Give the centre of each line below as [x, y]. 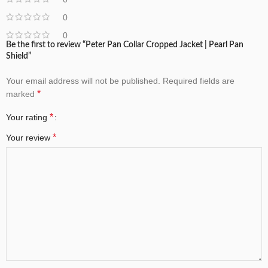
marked [22, 94]
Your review [29, 138]
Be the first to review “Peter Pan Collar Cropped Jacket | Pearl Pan [125, 45]
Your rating [28, 118]
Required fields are [199, 81]
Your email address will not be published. [83, 81]
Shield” [19, 57]
